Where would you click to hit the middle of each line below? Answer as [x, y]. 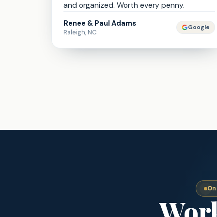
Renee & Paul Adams [100, 23]
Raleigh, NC [80, 32]
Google [199, 27]
